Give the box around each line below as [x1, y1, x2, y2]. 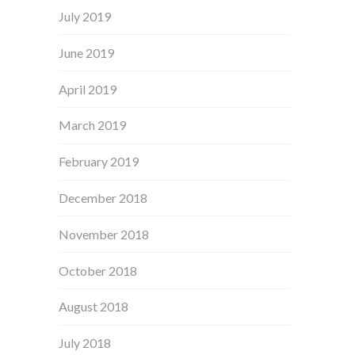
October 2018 [59, 262, 138, 278]
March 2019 [59, 117, 127, 133]
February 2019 [59, 154, 139, 170]
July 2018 [59, 335, 112, 351]
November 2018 [59, 226, 150, 242]
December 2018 [59, 190, 148, 205]
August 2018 [59, 299, 129, 315]
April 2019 [59, 81, 117, 97]
